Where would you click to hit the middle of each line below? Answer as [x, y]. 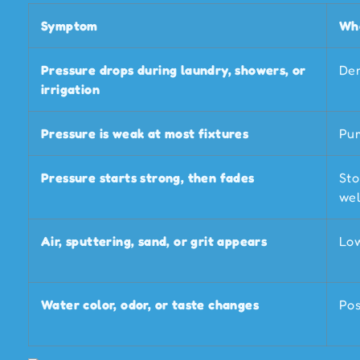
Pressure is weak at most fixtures [145, 134]
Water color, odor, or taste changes [150, 305]
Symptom [70, 26]
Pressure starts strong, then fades [148, 178]
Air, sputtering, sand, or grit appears [154, 241]
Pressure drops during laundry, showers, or [174, 70]
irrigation [71, 90]
